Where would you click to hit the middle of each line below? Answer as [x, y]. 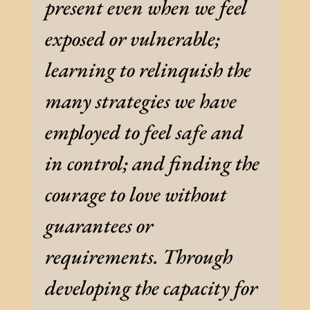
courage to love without [136, 194]
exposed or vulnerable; [132, 39]
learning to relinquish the [148, 70]
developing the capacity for [151, 288]
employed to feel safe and [144, 132]
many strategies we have [140, 101]
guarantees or [99, 226]
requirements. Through [138, 257]
